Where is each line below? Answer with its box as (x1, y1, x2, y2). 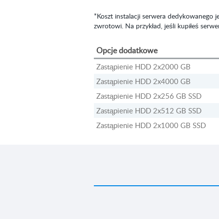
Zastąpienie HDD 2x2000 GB (96, 62, 191, 71)
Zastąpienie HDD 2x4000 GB (96, 76, 191, 86)
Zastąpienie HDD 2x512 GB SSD (96, 106, 201, 115)
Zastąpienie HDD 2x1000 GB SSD (96, 120, 206, 130)
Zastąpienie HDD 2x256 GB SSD (96, 91, 201, 101)
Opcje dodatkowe (96, 45, 157, 56)
